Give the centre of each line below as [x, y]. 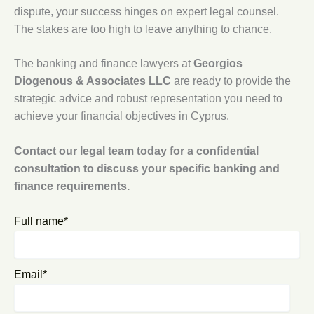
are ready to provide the [231, 81]
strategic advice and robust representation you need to [148, 99]
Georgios [218, 64]
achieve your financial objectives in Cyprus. [122, 116]
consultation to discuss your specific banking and [147, 169]
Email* [30, 274]
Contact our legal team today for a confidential [136, 151]
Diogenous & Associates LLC [93, 81]
